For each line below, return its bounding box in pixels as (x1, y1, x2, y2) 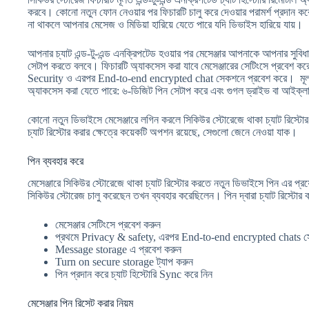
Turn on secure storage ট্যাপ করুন (55, 256, 193, 268)
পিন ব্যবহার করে (28, 154, 83, 167)
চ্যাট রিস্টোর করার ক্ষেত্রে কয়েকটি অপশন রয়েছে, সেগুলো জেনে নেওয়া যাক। (28, 126, 297, 138)
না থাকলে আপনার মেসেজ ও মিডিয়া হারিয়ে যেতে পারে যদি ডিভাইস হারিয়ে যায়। (28, 18, 303, 30)
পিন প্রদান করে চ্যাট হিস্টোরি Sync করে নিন (55, 268, 212, 281)
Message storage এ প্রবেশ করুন (55, 243, 181, 256)
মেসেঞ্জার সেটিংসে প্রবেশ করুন (55, 219, 161, 231)
